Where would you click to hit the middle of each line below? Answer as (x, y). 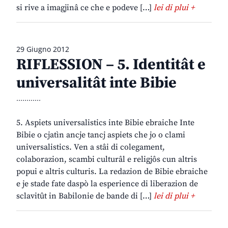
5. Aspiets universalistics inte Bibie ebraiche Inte (105, 123)
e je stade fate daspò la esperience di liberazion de (107, 184)
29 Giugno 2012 (43, 49)
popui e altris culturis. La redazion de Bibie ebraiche (112, 172)
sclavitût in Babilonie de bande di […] (85, 196)
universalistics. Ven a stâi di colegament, (91, 147)
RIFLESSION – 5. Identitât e (111, 65)
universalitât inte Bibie (96, 83)
